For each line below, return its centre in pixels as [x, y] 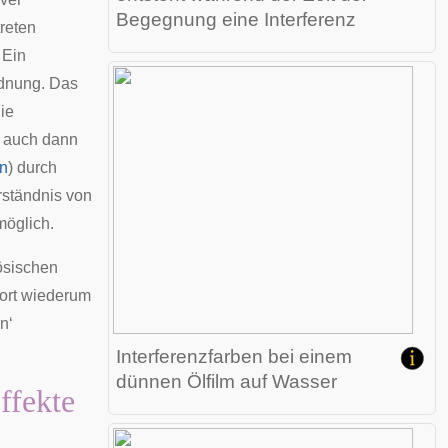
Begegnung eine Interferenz [236, 19]
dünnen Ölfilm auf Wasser [226, 381]
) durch [32, 167]
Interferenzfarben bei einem [234, 356]
